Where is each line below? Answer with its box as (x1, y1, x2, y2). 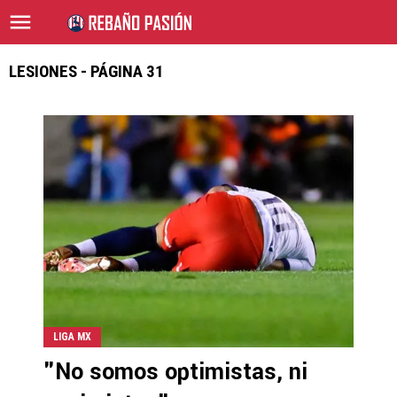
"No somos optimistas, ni (43, 356, 307, 388)
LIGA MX (53, 331, 91, 343)
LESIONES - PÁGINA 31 (9, 60, 164, 82)
